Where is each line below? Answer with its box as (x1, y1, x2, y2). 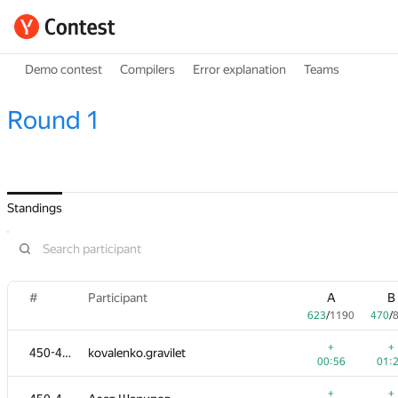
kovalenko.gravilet (88, 346, 186, 360)
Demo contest (25, 62, 102, 76)
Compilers (120, 62, 175, 76)
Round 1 (7, 106, 99, 135)
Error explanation (193, 62, 286, 76)
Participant (88, 291, 147, 305)
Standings (7, 201, 62, 215)
